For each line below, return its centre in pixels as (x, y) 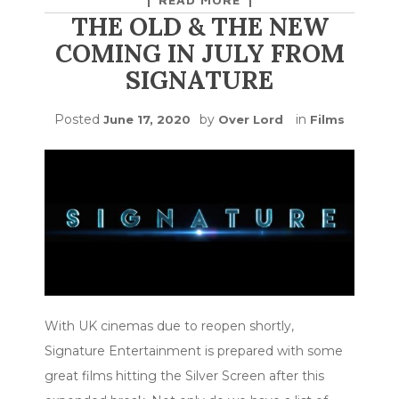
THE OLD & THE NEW (199, 27)
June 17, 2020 (147, 120)
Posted (79, 120)
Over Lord (251, 120)
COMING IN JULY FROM (199, 54)
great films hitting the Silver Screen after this (184, 376)
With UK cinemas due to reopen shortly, (169, 326)
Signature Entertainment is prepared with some (194, 351)
